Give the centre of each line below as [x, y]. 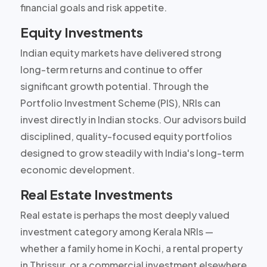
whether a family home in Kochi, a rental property [131, 248]
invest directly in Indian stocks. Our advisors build [133, 119]
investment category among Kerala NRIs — [117, 231]
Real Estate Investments [96, 194]
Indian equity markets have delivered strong [121, 52]
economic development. [77, 169]
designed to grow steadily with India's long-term [132, 153]
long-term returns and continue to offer [111, 69]
